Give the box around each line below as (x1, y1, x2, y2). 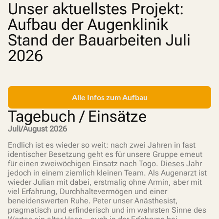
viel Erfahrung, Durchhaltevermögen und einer (8, 187, 167, 197)
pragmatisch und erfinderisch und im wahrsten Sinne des (8, 205, 206, 215)
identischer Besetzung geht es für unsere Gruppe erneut (8, 150, 202, 159)
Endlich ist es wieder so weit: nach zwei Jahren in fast (8, 140, 196, 150)
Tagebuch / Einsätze (8, 107, 147, 126)
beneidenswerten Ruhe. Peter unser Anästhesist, (8, 196, 178, 206)
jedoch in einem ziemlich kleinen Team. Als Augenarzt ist (8, 168, 207, 178)
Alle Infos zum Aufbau (71, 92, 148, 102)
